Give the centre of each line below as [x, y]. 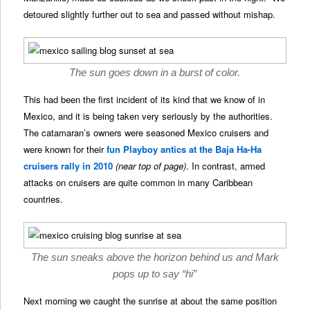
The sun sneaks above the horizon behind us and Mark [155, 257]
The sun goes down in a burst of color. [155, 73]
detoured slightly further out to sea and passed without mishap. [150, 14]
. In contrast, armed [226, 166]
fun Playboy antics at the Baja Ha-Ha [184, 149]
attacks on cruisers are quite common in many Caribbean [138, 183]
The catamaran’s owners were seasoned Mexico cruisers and [146, 133]
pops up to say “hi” [155, 274]
